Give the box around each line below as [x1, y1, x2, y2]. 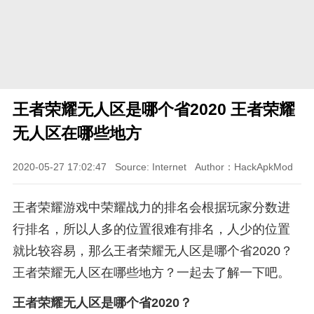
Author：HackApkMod [194, 161, 293, 173]
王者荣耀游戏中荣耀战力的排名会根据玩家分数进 [12, 200, 290, 215]
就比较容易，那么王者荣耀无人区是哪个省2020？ [12, 244, 293, 259]
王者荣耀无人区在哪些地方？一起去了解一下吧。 [12, 266, 290, 280]
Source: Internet [114, 161, 186, 173]
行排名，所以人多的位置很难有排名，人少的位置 [12, 222, 290, 237]
